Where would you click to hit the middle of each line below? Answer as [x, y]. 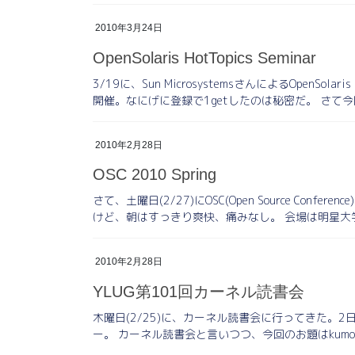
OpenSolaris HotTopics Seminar [204, 57]
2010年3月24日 [129, 27]
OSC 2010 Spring [155, 175]
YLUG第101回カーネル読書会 [198, 292]
